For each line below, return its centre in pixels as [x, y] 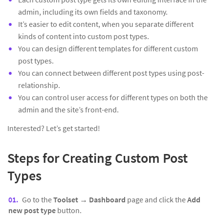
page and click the [157, 200]
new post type [33, 210]
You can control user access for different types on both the [113, 98]
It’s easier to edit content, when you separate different [106, 24]
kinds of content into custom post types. [84, 36]
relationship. [39, 85]
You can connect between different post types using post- [111, 73]
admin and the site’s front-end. [68, 110]
